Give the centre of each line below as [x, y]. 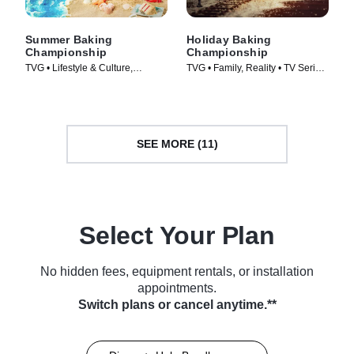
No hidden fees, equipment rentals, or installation [177, 271]
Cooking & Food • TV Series [85, 81]
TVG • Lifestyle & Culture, [79, 68]
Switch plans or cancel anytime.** [177, 304]
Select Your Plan [177, 235]
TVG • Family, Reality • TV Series [256, 68]
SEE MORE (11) [177, 144]
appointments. [177, 288]
